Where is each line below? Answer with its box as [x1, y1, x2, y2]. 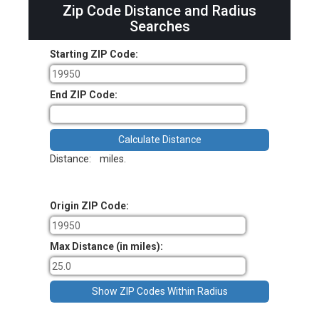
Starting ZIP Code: [50, 48, 138, 61]
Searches [129, 18, 190, 36]
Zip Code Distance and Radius [63, 2, 256, 20]
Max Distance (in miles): [50, 241, 163, 253]
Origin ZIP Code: [50, 200, 129, 212]
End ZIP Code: [50, 88, 117, 100]
